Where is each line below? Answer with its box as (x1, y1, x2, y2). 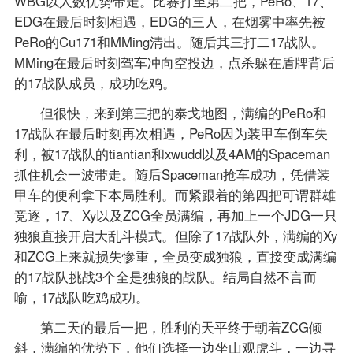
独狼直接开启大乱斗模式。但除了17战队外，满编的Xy (13, 226, 337, 246)
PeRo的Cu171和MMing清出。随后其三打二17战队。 (13, 32, 325, 52)
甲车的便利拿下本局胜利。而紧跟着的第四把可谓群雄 (13, 185, 336, 205)
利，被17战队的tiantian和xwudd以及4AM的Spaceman (13, 144, 330, 164)
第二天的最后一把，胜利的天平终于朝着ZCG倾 (40, 318, 323, 337)
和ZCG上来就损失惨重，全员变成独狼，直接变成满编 (13, 247, 336, 266)
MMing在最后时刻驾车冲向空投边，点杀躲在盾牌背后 (13, 53, 335, 72)
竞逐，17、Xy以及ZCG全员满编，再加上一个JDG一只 (13, 206, 337, 225)
